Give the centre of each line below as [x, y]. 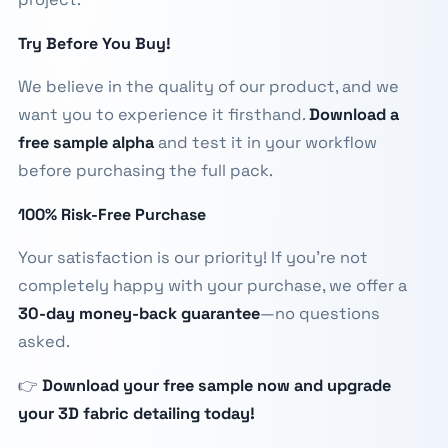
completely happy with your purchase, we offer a [212, 285]
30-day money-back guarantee [138, 313]
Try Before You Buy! [94, 43]
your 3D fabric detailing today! [136, 413]
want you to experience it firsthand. [163, 114]
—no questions [319, 313]
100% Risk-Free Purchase [111, 214]
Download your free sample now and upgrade [216, 385]
